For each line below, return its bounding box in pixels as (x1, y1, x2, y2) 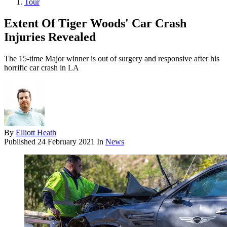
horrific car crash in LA (4, 63, 79, 72)
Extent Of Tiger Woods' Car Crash (4, 17, 186, 30)
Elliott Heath (16, 128, 56, 137)
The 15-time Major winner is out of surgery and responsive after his (4, 54, 219, 63)
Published (4, 137, 37, 146)
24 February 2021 (37, 137, 95, 146)
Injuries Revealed (4, 30, 96, 44)
